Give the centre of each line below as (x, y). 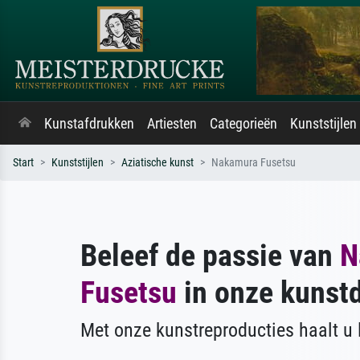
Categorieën (243, 124)
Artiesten (172, 124)
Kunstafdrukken (89, 124)
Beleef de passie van (210, 255)
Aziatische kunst (157, 163)
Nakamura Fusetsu (254, 163)
